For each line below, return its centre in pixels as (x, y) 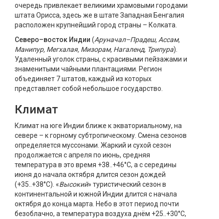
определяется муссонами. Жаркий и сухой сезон (93, 145)
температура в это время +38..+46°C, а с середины (96, 165)
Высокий (74, 184)
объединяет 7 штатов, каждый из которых (83, 79)
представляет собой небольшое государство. (89, 88)
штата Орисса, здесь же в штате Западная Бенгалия (99, 15)
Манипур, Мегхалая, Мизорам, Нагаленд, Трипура (94, 49)
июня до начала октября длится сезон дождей (90, 175)
